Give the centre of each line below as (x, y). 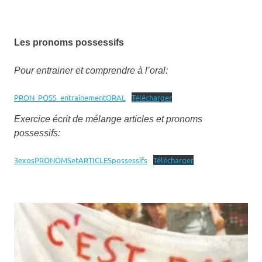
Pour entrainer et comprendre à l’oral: (91, 71)
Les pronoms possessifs (69, 43)
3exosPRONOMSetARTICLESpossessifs (81, 160)
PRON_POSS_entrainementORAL (70, 98)
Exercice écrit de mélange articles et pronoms (108, 119)
